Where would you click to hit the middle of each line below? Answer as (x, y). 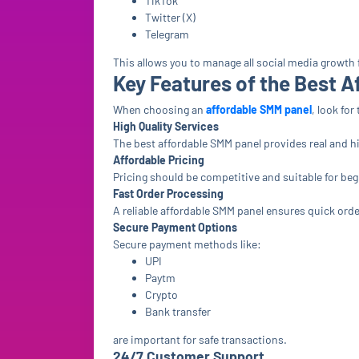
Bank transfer (178, 311)
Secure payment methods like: (187, 244)
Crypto (161, 294)
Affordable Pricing (159, 160)
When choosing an (159, 109)
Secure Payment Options (175, 227)
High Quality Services (166, 126)
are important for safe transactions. (200, 339)
